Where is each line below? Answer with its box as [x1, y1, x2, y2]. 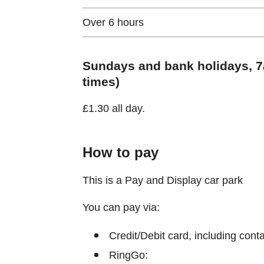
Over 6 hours [82, 16, 144, 28]
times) [82, 74, 120, 88]
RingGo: [108, 249, 148, 261]
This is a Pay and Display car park [82, 174, 243, 186]
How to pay [82, 144, 159, 160]
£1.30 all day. [82, 102, 145, 114]
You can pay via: [82, 201, 160, 213]
